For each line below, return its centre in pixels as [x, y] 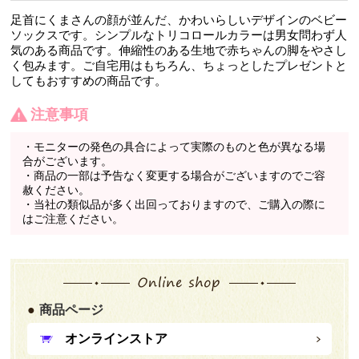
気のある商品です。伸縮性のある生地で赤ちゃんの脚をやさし [179, 50]
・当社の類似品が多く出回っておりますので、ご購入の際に [174, 204]
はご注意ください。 [73, 218]
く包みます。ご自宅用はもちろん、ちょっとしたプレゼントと [179, 65]
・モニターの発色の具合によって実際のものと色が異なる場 [174, 146]
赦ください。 [56, 190]
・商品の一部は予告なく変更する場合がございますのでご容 [174, 175]
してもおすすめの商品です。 [89, 80]
